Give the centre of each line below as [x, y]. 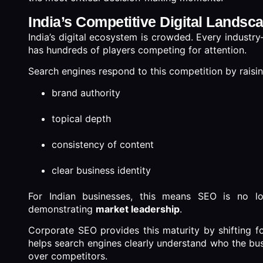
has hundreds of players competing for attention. [137, 50]
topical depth [81, 118]
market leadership [138, 209]
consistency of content [103, 144]
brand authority [86, 92]
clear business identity [101, 170]
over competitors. [68, 256]
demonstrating [62, 209]
